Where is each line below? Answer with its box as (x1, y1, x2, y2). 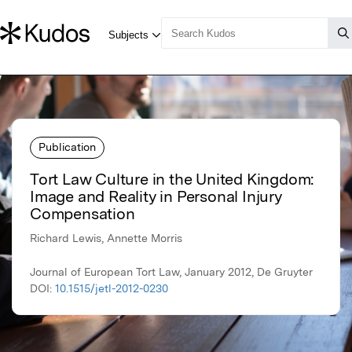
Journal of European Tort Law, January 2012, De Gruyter (30, 266, 313, 279)
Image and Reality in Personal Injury (30, 187, 282, 207)
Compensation (30, 204, 135, 224)
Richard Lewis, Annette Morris (30, 232, 182, 245)
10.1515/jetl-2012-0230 (55, 282, 168, 295)
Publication (38, 140, 96, 153)
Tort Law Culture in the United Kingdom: (30, 170, 314, 189)
